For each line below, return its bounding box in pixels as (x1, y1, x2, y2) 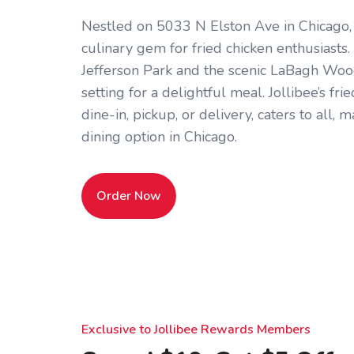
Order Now (96, 187, 162, 205)
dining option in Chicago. (81, 127, 237, 147)
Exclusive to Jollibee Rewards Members (81, 321, 311, 339)
